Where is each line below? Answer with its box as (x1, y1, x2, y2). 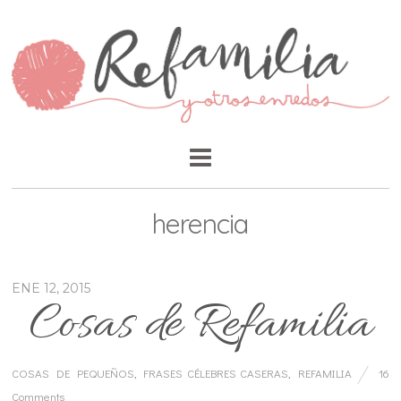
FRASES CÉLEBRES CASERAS (143, 365, 289, 381)
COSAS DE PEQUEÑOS (12, 365, 134, 381)
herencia (152, 207, 249, 242)
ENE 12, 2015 (12, 280, 91, 297)
